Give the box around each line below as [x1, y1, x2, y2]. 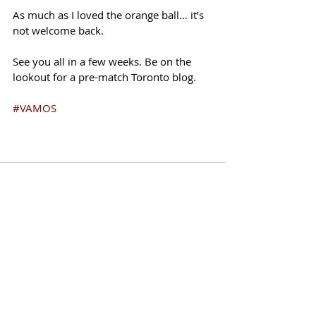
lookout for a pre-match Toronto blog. [13, 70, 199, 84]
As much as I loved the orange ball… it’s [13, 8, 207, 22]
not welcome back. [13, 23, 107, 37]
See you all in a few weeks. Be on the [13, 54, 194, 68]
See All [194, 231, 226, 245]
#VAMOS [13, 101, 56, 115]
